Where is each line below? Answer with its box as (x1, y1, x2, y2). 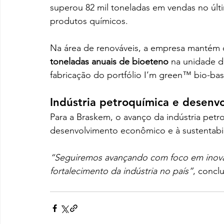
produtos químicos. (50, 15, 128, 26)
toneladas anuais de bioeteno (50, 55, 168, 67)
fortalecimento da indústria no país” (50, 165, 193, 176)
